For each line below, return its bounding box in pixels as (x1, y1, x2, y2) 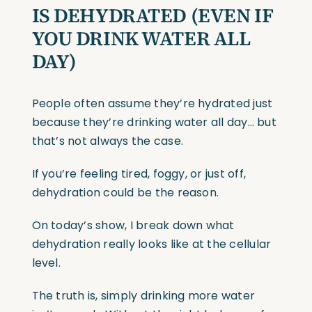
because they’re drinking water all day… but (31, 114, 276, 131)
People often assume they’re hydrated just (31, 95, 273, 112)
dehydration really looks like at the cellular (31, 236, 272, 253)
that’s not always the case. (31, 133, 183, 150)
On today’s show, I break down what (31, 217, 235, 234)
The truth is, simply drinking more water (31, 288, 256, 304)
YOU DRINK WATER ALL (31, 24, 251, 52)
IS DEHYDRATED (31, 1, 187, 29)
